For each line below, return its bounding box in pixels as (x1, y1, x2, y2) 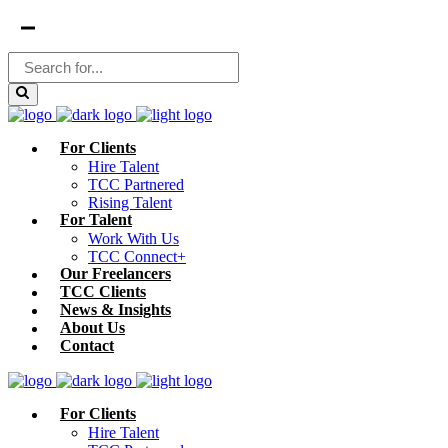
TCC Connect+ (88, 248, 186, 265)
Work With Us (88, 230, 179, 247)
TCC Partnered (88, 176, 184, 193)
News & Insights (60, 301, 171, 318)
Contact (60, 337, 114, 354)
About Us (60, 319, 125, 336)
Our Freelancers (60, 265, 171, 282)
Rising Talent (88, 194, 172, 211)
